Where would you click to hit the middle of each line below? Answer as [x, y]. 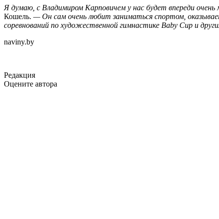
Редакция [20, 75]
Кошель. [18, 17]
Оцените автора [31, 84]
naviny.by [19, 42]
